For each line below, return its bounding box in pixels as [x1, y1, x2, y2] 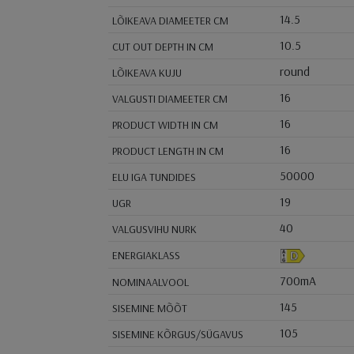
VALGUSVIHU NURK [111, 222, 197, 237]
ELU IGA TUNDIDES [111, 170, 196, 185]
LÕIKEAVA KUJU [111, 66, 182, 81]
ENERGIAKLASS [111, 248, 180, 263]
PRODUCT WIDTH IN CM [111, 118, 218, 133]
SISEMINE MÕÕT [111, 301, 187, 316]
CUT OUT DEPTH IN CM [111, 40, 213, 55]
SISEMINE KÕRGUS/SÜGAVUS [111, 327, 243, 342]
